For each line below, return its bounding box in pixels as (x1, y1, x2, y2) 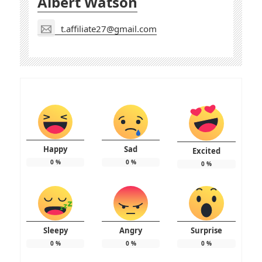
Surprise (190, 225, 222, 236)
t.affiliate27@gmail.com (61, 22, 157, 35)
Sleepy (43, 225, 68, 236)
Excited (192, 145, 220, 156)
